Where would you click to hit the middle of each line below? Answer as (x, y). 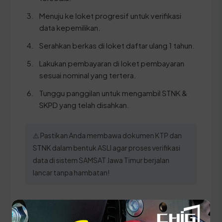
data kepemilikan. (70, 27)
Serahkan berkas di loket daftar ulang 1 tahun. (117, 45)
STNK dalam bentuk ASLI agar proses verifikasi (107, 147)
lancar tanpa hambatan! (71, 172)
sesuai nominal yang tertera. (88, 75)
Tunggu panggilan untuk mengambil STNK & (113, 93)
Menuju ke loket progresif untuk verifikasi (110, 15)
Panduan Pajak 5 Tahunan (96, 205)
